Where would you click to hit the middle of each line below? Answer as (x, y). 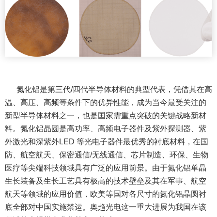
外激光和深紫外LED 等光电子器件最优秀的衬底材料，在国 (107, 141)
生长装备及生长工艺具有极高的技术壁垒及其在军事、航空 (106, 181)
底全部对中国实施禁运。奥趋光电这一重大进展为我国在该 (106, 207)
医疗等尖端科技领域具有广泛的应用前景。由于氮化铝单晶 (106, 168)
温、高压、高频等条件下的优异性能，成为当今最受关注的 (106, 102)
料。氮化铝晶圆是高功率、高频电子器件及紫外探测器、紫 (106, 128)
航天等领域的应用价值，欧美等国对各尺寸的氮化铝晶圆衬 (106, 194)
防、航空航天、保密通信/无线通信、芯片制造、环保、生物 (107, 155)
